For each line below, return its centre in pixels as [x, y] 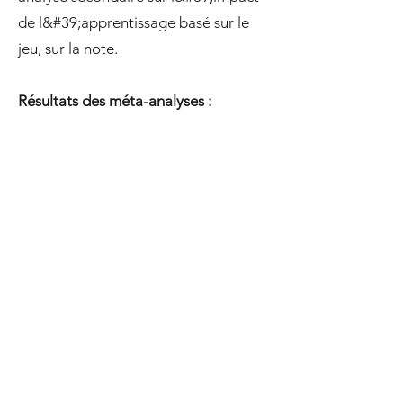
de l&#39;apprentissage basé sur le [134, 22]
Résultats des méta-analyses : [115, 101]
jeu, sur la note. [70, 49]
